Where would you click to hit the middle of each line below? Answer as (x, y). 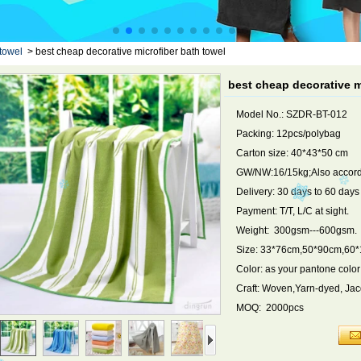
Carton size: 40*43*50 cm (292, 153)
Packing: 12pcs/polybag (288, 134)
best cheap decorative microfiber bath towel (131, 52)
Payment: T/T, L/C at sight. (293, 211)
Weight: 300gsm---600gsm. (297, 230)
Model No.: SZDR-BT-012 (292, 114)
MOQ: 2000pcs (270, 308)
